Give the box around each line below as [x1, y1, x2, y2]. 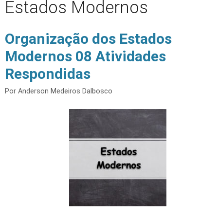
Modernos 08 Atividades [5, 48, 166, 65]
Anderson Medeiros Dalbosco [18, 87, 112, 96]
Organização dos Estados [5, 30, 172, 47]
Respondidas [5, 65, 91, 82]
